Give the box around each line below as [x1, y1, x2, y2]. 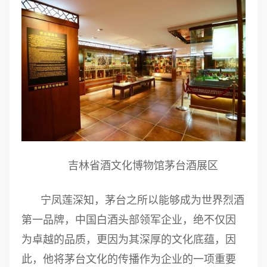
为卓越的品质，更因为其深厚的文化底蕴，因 [21, 234, 236, 246]
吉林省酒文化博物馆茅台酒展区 [68, 160, 218, 172]
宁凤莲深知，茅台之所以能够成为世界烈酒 [41, 194, 244, 207]
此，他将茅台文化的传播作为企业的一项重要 [21, 253, 236, 266]
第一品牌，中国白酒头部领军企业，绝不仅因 [21, 214, 236, 226]
